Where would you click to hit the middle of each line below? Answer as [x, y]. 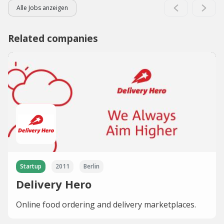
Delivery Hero [54, 184]
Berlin [91, 166]
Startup [31, 166]
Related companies [53, 38]
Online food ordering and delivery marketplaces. [106, 204]
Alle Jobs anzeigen [42, 7]
